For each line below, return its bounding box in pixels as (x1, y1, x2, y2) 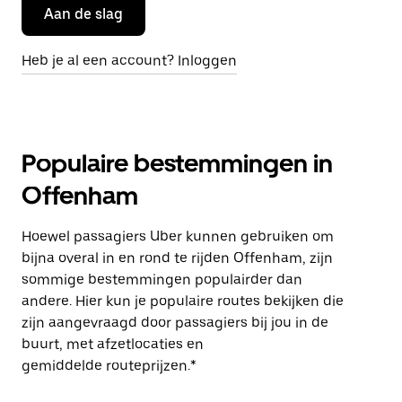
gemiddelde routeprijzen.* (22, 357, 197, 374)
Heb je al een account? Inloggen (22, 52, 237, 69)
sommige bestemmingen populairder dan (22, 271, 302, 288)
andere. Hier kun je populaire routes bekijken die (22, 293, 344, 310)
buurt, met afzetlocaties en (22, 336, 204, 353)
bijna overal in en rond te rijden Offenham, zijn (22, 249, 333, 267)
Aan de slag (44, 5, 123, 22)
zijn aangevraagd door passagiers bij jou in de (22, 314, 328, 331)
